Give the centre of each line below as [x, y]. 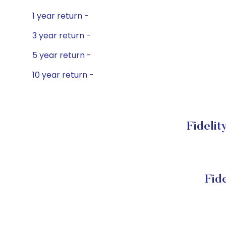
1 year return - [61, 16]
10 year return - [63, 75]
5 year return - [62, 55]
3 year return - [62, 36]
